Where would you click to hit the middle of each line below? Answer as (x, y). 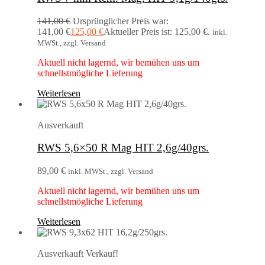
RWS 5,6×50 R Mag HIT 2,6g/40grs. (123, 148)
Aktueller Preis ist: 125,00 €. (157, 31)
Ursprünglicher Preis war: (121, 21)
